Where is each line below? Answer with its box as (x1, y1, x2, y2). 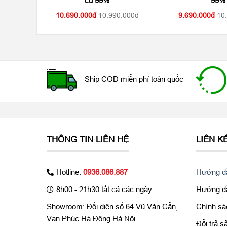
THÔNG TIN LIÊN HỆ (47, 135, 129, 145)
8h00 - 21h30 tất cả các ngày (56, 184, 152, 194)
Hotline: (56, 167, 83, 176)
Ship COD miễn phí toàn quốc (85, 74, 183, 84)
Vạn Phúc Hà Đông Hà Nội (47, 214, 135, 223)
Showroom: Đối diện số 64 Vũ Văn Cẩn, (47, 202, 178, 211)
